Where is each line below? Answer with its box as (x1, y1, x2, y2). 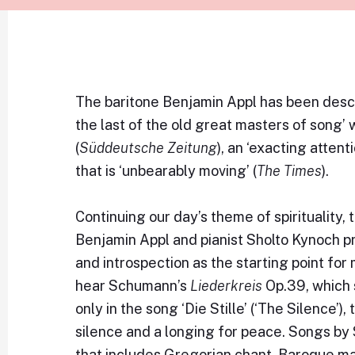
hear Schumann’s (75, 277, 191, 294)
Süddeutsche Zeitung (79, 139, 218, 156)
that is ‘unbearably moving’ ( (75, 162, 258, 179)
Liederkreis (190, 277, 263, 294)
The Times (257, 162, 323, 179)
